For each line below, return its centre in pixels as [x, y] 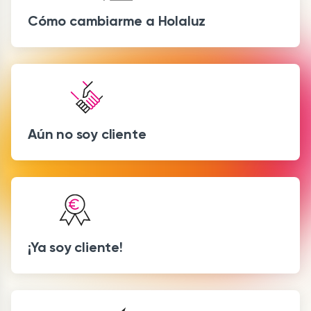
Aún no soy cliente [87, 134]
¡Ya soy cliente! [75, 247]
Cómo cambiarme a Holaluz [117, 20]
